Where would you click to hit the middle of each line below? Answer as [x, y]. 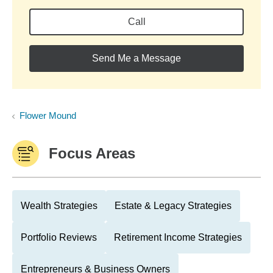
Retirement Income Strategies [178, 237]
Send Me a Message [136, 58]
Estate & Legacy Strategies [173, 206]
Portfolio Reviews [59, 237]
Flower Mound [48, 115]
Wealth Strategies [59, 206]
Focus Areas [92, 153]
